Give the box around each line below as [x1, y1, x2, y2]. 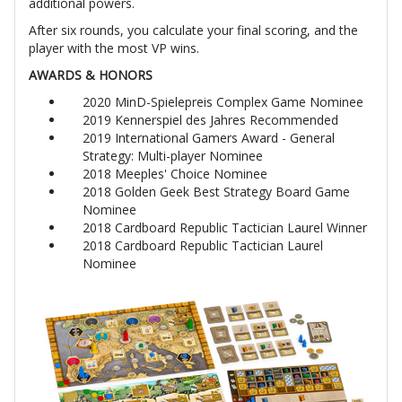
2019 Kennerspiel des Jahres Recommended [83, 110, 338, 128]
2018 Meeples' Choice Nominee [83, 164, 267, 182]
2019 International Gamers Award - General [83, 128, 335, 146]
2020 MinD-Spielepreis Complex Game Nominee [83, 92, 363, 110]
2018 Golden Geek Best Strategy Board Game [83, 182, 350, 200]
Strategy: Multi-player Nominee [83, 146, 263, 164]
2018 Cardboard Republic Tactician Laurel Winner [83, 218, 367, 236]
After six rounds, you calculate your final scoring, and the [29, 21, 358, 39]
